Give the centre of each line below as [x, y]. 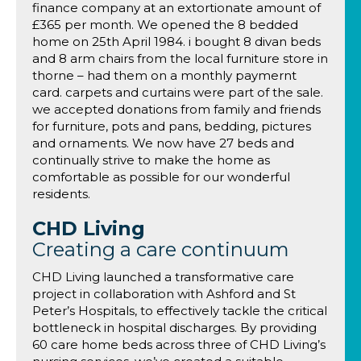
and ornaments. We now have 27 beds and [163, 143]
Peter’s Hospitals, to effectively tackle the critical [180, 311]
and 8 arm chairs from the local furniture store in [180, 58]
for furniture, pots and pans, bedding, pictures [172, 126]
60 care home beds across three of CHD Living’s [179, 344]
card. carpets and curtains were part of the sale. [178, 92]
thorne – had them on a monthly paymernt [164, 75]
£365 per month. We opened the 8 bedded [165, 25]
